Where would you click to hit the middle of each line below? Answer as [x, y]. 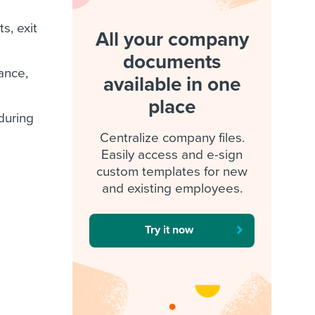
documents [172, 62]
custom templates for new [172, 172]
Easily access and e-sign [172, 155]
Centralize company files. [172, 138]
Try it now [169, 230]
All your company [172, 39]
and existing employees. [172, 188]
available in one [172, 84]
